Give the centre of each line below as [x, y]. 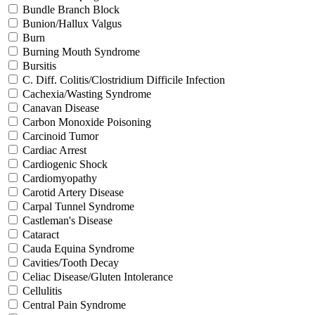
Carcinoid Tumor [60, 136]
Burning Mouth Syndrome [81, 51]
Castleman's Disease [67, 220]
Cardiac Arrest [54, 150]
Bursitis [39, 65]
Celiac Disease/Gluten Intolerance [98, 276]
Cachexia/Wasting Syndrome [87, 94]
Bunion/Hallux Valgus [72, 23]
